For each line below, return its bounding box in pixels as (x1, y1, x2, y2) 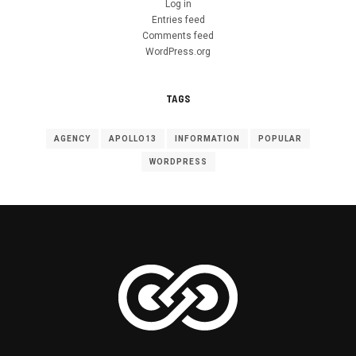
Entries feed (151, 14, 205, 25)
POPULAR (258, 133, 302, 143)
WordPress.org (145, 45, 211, 57)
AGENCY (54, 133, 91, 143)
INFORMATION (175, 133, 240, 143)
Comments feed (142, 29, 214, 41)
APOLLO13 (109, 133, 157, 143)
